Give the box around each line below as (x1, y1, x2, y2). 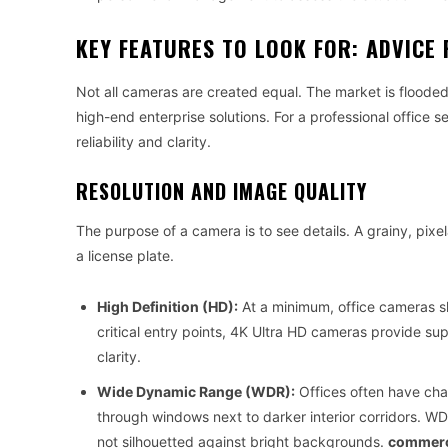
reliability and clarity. (76, 133, 211, 151)
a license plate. (76, 247, 174, 265)
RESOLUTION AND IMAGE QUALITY (76, 176, 367, 207)
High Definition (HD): (97, 298, 238, 316)
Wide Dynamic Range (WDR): (97, 383, 295, 401)
